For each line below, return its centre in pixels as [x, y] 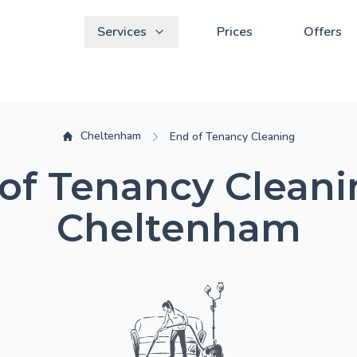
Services [122, 32]
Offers [323, 32]
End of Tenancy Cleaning [232, 137]
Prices [235, 32]
